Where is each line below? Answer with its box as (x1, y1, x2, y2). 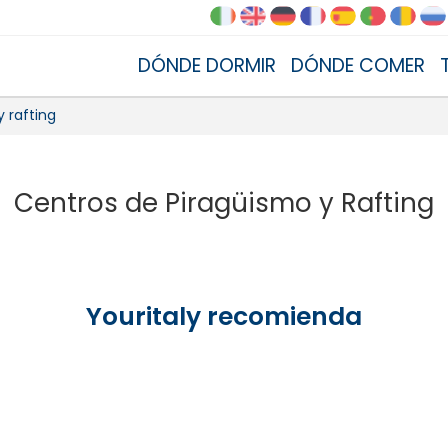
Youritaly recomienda (86, 299, 362, 334)
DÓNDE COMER (291, 51, 425, 79)
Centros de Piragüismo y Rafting (14, 185, 434, 221)
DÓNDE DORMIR (138, 51, 276, 79)
